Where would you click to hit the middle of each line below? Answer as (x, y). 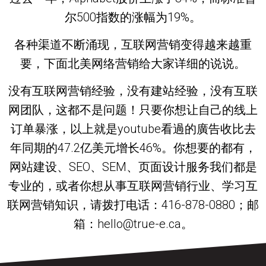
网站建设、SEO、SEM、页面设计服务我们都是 (133, 167)
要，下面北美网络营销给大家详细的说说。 (133, 64)
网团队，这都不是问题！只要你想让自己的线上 (133, 110)
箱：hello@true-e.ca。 (133, 224)
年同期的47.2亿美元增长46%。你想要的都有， (133, 148)
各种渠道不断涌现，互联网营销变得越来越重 (133, 45)
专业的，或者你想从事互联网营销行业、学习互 (133, 186)
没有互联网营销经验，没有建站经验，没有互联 (133, 91)
